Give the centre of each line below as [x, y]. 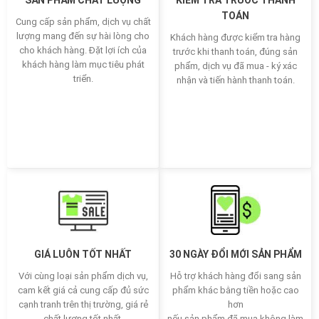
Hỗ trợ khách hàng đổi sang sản [235, 276]
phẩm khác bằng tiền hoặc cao [235, 291]
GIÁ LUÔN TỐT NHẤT [83, 255]
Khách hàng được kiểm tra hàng [235, 38]
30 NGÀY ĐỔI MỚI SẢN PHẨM [235, 255]
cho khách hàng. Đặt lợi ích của [83, 51]
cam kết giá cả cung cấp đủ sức [83, 291]
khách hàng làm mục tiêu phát [83, 65]
